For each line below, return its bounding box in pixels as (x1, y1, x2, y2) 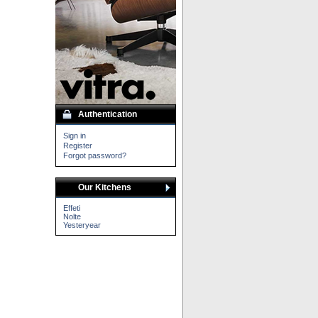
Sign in (63, 131, 86, 140)
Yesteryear (63, 221, 101, 229)
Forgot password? (63, 151, 126, 160)
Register (63, 141, 92, 150)
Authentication (78, 109, 137, 119)
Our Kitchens (78, 182, 131, 192)
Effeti (63, 204, 80, 212)
